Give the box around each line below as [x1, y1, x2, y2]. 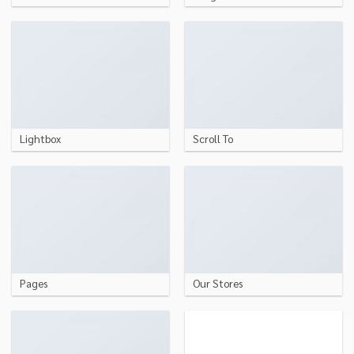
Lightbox [19, 131, 61, 146]
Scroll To [192, 131, 233, 146]
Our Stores [192, 276, 243, 291]
